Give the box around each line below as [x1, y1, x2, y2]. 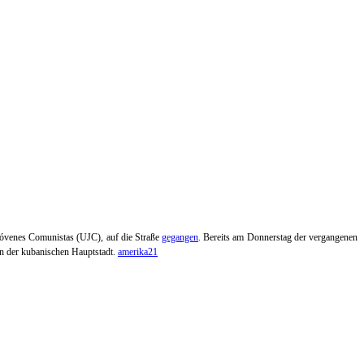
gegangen [162, 232, 199, 243]
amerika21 [118, 246, 158, 258]
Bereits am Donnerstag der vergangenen [203, 232, 358, 243]
